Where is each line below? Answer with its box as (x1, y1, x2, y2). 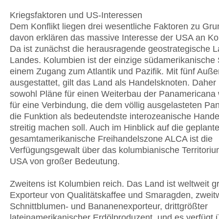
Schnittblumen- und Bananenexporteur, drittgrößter (10, 201, 208, 211)
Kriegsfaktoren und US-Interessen (10, 10, 142, 20)
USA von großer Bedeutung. (10, 156, 120, 166)
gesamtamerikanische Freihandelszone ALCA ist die (10, 134, 213, 144)
